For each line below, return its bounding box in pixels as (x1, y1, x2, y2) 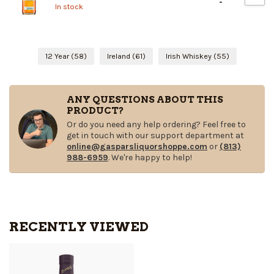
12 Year (45, 51, 71, 61)
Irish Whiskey (165, 51, 213, 61)
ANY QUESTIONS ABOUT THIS (67, 94, 223, 106)
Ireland (106, 51, 132, 61)
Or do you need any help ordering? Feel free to (67, 119, 246, 130)
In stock (55, 1, 83, 11)
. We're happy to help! (108, 152, 192, 163)
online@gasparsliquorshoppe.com (67, 141, 207, 152)
